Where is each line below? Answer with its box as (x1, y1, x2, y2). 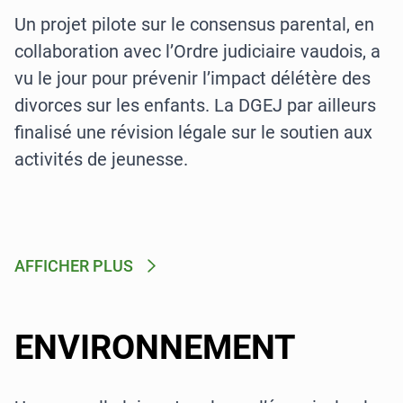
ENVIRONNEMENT (14, 327, 296, 367)
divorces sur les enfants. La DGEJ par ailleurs (14, 94, 376, 116)
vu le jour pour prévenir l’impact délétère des (14, 67, 371, 89)
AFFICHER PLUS (14, 256, 133, 275)
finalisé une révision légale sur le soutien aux (14, 121, 372, 143)
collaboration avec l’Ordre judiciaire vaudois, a (14, 40, 381, 62)
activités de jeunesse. (14, 148, 188, 170)
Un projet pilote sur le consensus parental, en (14, 13, 374, 35)
